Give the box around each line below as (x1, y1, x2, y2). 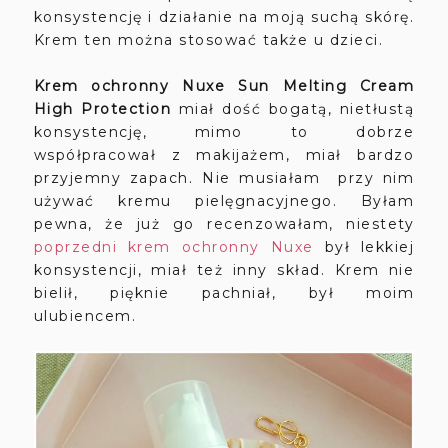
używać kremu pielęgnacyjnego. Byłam (33, 191, 415, 210)
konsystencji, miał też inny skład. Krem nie (33, 260, 415, 279)
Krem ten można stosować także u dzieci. (33, 30, 384, 49)
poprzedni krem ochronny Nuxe (33, 237, 314, 256)
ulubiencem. (33, 306, 137, 325)
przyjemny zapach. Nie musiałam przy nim (33, 168, 415, 187)
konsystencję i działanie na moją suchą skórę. (33, 7, 415, 26)
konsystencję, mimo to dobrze (33, 122, 415, 141)
